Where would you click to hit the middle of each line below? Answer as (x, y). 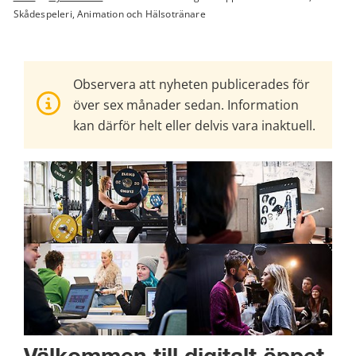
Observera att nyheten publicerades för (192, 85)
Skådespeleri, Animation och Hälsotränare (109, 14)
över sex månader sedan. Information (186, 105)
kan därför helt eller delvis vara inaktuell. (194, 126)
